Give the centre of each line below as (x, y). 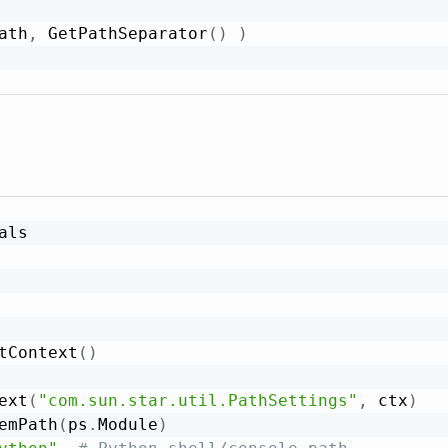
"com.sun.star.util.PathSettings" (197, 401)
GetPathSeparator (122, 33)
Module (127, 425)
